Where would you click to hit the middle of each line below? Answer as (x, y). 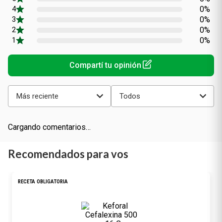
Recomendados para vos (68, 154)
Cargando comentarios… (49, 127)
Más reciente (37, 96)
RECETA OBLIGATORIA (43, 182)
